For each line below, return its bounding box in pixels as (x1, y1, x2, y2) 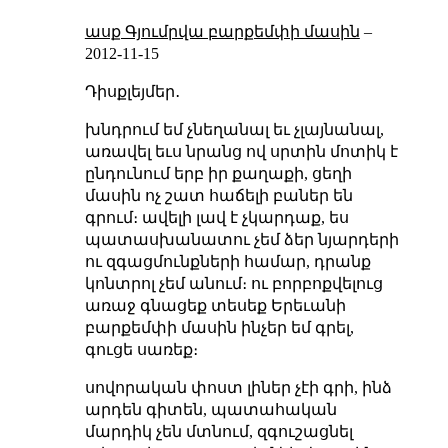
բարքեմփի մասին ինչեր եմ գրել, (84, 318, 354, 336)
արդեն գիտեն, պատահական (84, 400, 337, 418)
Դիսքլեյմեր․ (84, 82, 180, 100)
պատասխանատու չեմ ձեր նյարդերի (84, 230, 399, 248)
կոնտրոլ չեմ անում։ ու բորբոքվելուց (84, 274, 383, 292)
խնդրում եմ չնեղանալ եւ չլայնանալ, (84, 120, 384, 138)
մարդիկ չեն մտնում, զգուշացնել (84, 422, 353, 440)
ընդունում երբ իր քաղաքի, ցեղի (84, 164, 352, 182)
